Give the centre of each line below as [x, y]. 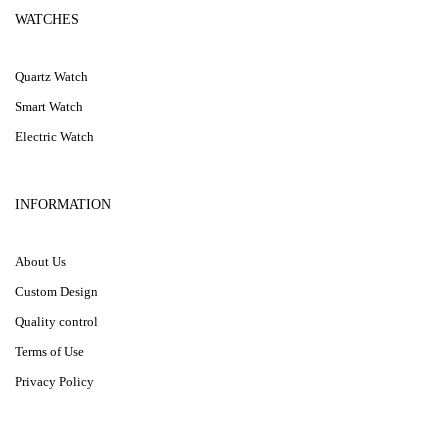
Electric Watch [54, 136]
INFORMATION [63, 204]
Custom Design [56, 291]
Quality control [56, 321]
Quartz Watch [51, 76]
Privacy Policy [54, 381]
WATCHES [47, 19]
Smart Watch [49, 106]
